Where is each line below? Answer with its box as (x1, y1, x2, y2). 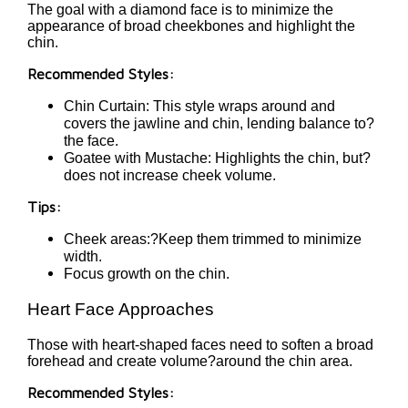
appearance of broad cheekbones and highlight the (27, 18, 355, 35)
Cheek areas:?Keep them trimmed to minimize (64, 231, 362, 248)
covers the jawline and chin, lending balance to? (64, 116, 374, 132)
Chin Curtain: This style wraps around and (64, 98, 335, 115)
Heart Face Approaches (27, 299, 214, 319)
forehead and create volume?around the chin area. (27, 352, 352, 369)
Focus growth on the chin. (64, 266, 229, 282)
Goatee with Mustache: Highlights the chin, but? (64, 150, 371, 167)
